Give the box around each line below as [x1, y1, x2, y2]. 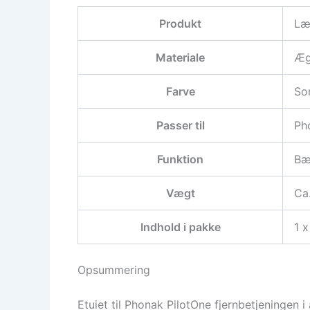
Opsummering [77, 263, 150, 277]
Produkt [159, 17, 201, 31]
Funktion [157, 152, 203, 167]
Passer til [156, 118, 205, 133]
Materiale [156, 51, 205, 65]
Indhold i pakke [140, 220, 221, 235]
